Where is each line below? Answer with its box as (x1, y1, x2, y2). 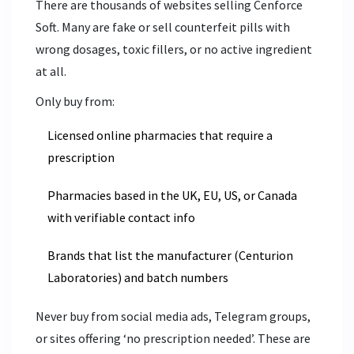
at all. (36, 62, 66, 79)
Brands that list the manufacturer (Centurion (47, 247, 293, 263)
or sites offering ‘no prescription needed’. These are (36, 330, 311, 346)
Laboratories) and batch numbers (47, 269, 228, 285)
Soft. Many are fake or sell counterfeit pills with (36, 18, 290, 35)
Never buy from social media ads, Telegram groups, (36, 307, 311, 324)
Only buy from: (36, 92, 115, 109)
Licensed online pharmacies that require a (47, 126, 273, 143)
